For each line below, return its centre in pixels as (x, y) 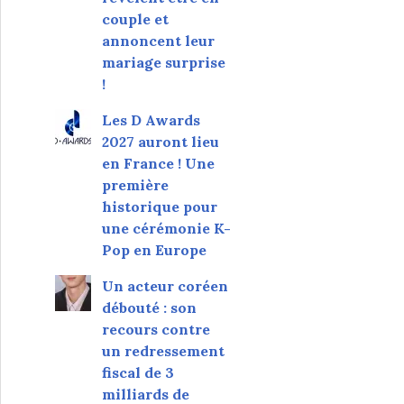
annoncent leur (158, 40)
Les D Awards (151, 119)
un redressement (163, 350)
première (135, 184)
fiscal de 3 (138, 372)
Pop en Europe (154, 249)
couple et (135, 18)
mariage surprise (163, 62)
